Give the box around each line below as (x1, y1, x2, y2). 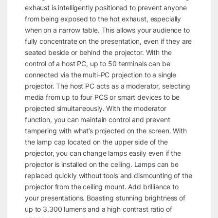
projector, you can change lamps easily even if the (24, 148, 181, 157)
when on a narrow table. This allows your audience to (24, 25, 190, 34)
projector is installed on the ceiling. (24, 160, 134, 168)
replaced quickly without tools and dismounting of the (24, 171, 192, 180)
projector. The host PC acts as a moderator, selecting (24, 81, 190, 90)
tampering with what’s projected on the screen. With (24, 126, 187, 135)
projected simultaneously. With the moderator (24, 104, 166, 112)
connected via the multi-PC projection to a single (24, 70, 177, 79)
